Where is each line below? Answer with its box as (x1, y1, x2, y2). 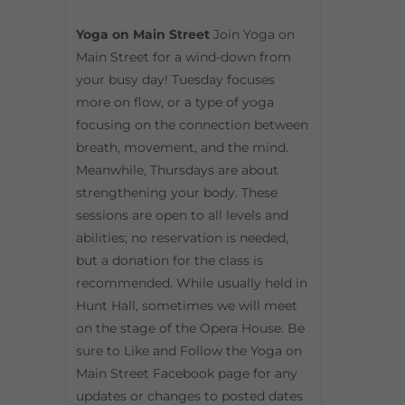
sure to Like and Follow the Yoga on (76, 343, 302, 360)
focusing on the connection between (76, 117, 308, 134)
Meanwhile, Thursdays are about (76, 162, 278, 179)
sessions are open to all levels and (76, 207, 288, 224)
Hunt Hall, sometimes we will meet (76, 297, 297, 315)
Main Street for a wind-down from (76, 49, 291, 66)
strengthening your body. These (76, 184, 278, 202)
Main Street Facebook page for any (76, 365, 297, 382)
